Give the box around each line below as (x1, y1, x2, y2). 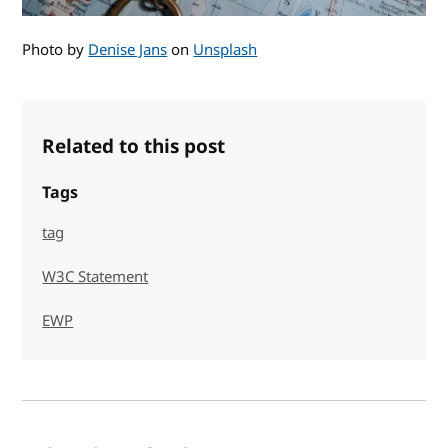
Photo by (22, 38, 89, 61)
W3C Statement (42, 265, 149, 288)
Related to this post (42, 132, 226, 161)
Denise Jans (88, 38, 168, 61)
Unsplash (193, 38, 258, 61)
